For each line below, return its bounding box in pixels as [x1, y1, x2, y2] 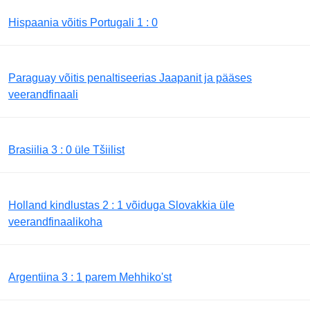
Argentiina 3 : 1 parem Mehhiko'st [8, 271, 172, 283]
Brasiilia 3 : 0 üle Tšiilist [8, 143, 125, 156]
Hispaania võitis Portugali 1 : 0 [8, 16, 158, 28]
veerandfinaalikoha [8, 215, 102, 228]
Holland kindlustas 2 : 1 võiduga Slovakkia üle [8, 199, 235, 211]
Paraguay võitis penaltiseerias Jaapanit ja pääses [8, 71, 252, 84]
